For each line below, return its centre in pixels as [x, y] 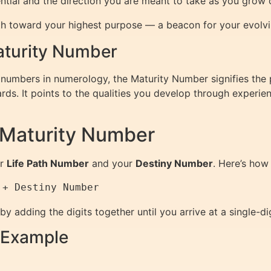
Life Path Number [48, 164]
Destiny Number [174, 164]
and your [112, 164]
